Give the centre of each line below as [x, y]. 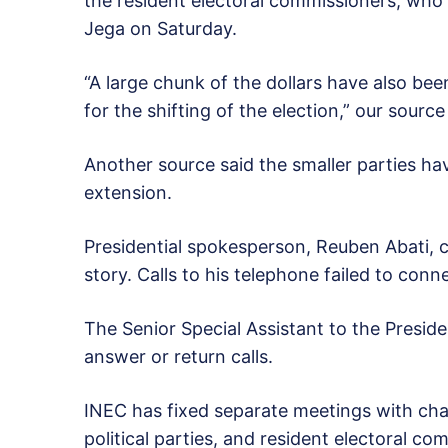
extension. [128, 193]
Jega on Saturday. [160, 29]
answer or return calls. [178, 357]
